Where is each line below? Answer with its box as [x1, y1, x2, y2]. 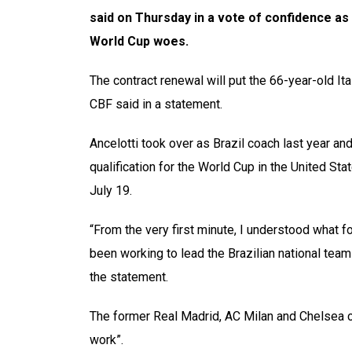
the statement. [90, 269, 168, 284]
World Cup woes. [90, 34, 189, 49]
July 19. [90, 183, 132, 198]
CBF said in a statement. [90, 97, 222, 112]
